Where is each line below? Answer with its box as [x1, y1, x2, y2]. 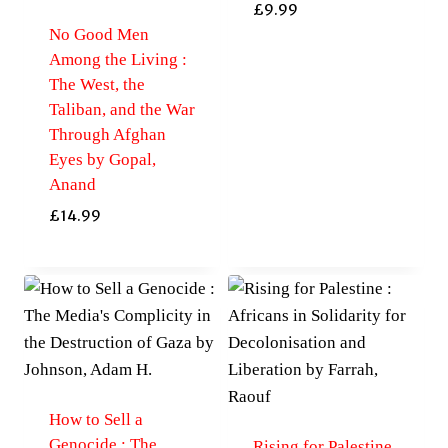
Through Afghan [48, 125, 166, 145]
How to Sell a [48, 409, 143, 429]
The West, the [48, 75, 145, 95]
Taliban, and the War [48, 100, 195, 120]
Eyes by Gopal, [48, 150, 156, 170]
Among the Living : [48, 50, 187, 70]
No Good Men [48, 25, 149, 45]
